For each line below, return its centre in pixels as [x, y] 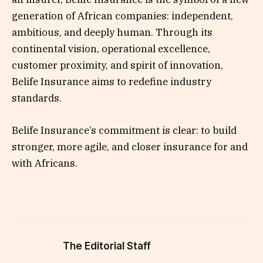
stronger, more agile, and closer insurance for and [130, 146]
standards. [37, 98]
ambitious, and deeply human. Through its [112, 33]
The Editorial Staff [107, 246]
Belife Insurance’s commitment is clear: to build [124, 130]
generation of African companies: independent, [122, 16]
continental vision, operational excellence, [111, 49]
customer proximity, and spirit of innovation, [117, 65]
